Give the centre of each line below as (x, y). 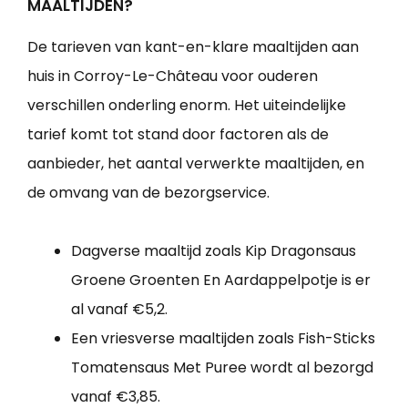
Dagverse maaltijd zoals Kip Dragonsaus (214, 251)
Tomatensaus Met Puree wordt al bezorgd (222, 368)
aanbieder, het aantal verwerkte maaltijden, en (196, 164)
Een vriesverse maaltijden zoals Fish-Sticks (223, 339)
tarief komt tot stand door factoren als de (178, 135)
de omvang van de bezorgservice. (148, 193)
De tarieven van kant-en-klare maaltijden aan (193, 47)
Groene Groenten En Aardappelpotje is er (221, 280)
